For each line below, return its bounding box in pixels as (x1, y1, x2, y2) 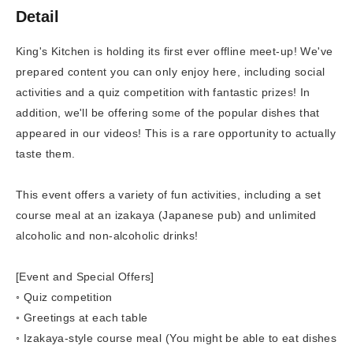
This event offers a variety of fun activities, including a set (16, 188, 321, 201)
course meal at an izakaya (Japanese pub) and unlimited (16, 208, 317, 221)
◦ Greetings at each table (16, 310, 148, 324)
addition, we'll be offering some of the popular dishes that (16, 106, 320, 119)
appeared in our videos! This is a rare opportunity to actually (16, 126, 336, 139)
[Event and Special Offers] (16, 269, 154, 283)
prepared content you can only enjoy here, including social (16, 65, 325, 78)
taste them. (16, 147, 76, 160)
